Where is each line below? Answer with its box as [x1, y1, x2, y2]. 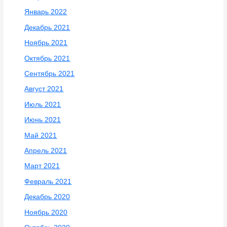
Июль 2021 [24, 100, 61, 108]
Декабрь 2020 [24, 193, 70, 201]
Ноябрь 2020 [24, 208, 68, 216]
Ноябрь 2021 [24, 39, 68, 47]
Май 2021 [24, 131, 57, 139]
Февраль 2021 [24, 177, 72, 185]
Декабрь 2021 [24, 23, 70, 31]
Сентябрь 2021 [24, 69, 75, 78]
